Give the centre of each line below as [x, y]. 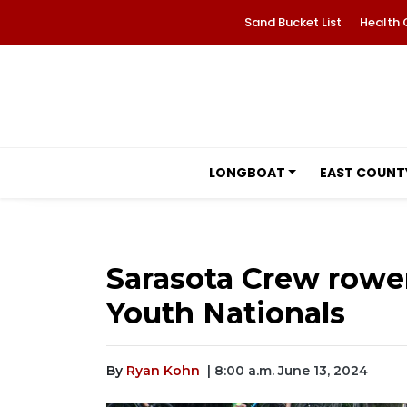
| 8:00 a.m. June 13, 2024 [288, 371]
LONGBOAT [247, 173]
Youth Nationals [226, 313]
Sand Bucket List [293, 22]
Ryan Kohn [163, 371]
